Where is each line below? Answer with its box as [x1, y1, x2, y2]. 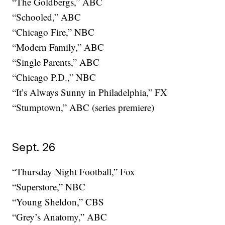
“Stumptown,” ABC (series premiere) [12, 101, 155, 114]
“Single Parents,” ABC [12, 56, 100, 69]
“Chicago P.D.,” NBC [12, 71, 96, 84]
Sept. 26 [12, 140, 56, 154]
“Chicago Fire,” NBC [12, 26, 95, 39]
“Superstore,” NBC [12, 180, 86, 193]
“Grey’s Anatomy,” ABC [12, 210, 107, 223]
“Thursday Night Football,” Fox [12, 165, 136, 178]
